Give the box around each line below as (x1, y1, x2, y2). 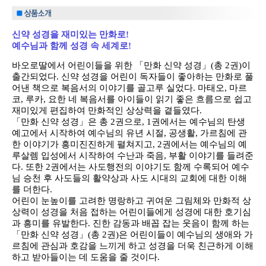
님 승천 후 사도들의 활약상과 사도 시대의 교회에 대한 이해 (12, 173, 247, 183)
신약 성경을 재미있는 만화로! (12, 29, 129, 39)
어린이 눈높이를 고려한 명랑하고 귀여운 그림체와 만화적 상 (12, 195, 251, 205)
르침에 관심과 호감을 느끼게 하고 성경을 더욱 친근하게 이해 (12, 240, 254, 251)
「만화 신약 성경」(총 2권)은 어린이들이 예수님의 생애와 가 (12, 229, 253, 239)
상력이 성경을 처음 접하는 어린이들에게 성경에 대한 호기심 (12, 207, 251, 217)
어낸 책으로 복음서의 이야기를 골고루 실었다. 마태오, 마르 (12, 83, 247, 93)
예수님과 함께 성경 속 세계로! (12, 40, 131, 50)
